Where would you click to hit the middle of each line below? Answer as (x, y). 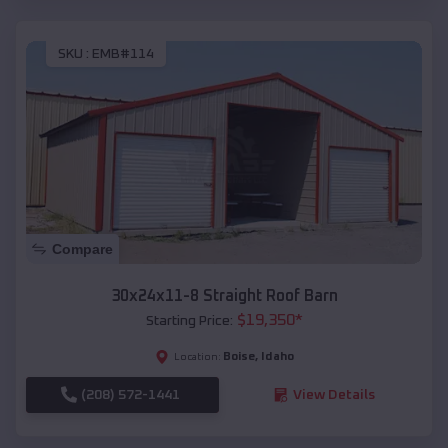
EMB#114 (123, 53)
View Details (333, 394)
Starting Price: (189, 320)
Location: (197, 356)
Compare (82, 248)
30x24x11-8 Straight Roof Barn (224, 295)
